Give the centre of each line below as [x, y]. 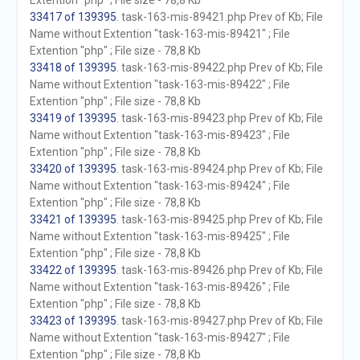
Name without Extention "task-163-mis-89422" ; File [160, 84]
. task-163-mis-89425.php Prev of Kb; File [219, 219]
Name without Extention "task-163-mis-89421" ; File [160, 34]
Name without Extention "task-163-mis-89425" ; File [160, 236]
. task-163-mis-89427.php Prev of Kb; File [219, 321]
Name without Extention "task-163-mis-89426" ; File [160, 287]
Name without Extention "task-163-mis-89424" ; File [160, 186]
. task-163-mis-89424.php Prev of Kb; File [219, 169]
